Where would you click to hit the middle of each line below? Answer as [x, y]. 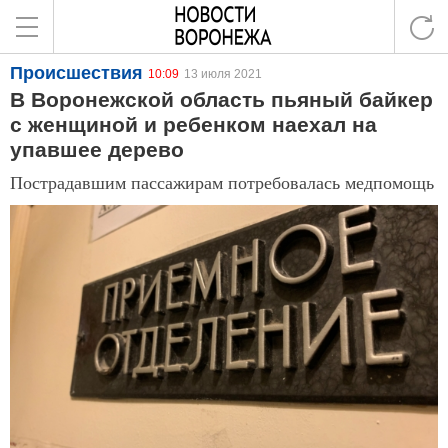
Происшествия [76, 73]
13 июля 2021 [223, 74]
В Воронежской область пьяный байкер [221, 99]
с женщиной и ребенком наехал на [193, 124]
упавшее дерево [97, 149]
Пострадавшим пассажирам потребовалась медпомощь [222, 182]
